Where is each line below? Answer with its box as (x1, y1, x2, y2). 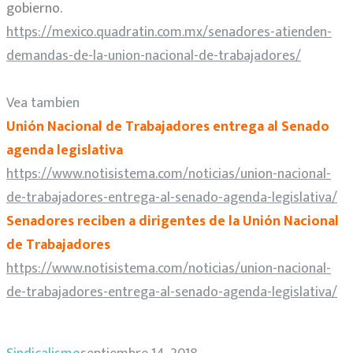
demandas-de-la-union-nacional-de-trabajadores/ (6, 44, 301, 69)
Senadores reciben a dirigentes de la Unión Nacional (6, 210, 339, 234)
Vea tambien (6, 91, 80, 116)
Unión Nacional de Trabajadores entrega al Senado (6, 115, 329, 139)
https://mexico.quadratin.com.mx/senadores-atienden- (6, 20, 332, 45)
